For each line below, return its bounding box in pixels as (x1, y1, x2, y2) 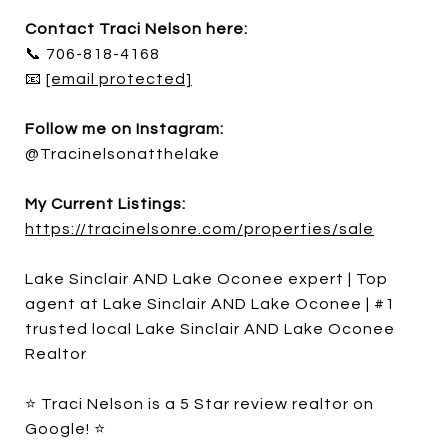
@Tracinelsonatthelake (25, 145, 220, 162)
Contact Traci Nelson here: (25, 20, 248, 37)
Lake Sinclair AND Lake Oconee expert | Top (25, 270, 388, 287)
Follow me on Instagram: (25, 120, 224, 137)
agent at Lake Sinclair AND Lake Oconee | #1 (25, 295, 395, 312)
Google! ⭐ (25, 420, 106, 437)
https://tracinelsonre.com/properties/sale (25, 220, 374, 237)
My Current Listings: (25, 195, 186, 212)
